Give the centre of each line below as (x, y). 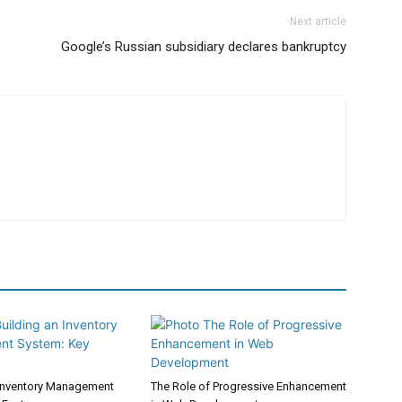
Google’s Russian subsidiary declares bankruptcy (204, 47)
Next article (318, 22)
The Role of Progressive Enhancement (249, 386)
